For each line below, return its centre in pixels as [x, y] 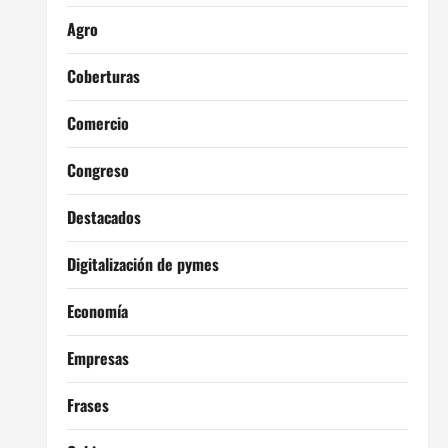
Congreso [97, 170]
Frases [87, 405]
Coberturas [103, 76]
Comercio [97, 123]
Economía [97, 311]
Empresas [97, 358]
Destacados [103, 217]
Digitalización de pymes [142, 264]
